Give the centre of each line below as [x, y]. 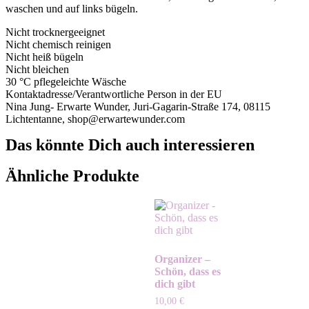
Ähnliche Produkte [72, 176]
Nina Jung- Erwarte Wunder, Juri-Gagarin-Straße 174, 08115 [138, 107]
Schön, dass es [188, 272]
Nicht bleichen [37, 70]
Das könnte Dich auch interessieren [130, 145]
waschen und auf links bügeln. [72, 9]
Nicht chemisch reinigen [58, 45]
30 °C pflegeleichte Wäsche [66, 82]
